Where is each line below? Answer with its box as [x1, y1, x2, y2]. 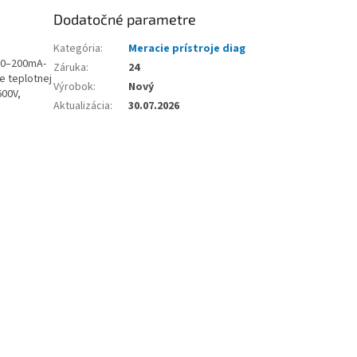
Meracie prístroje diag [128, 41, 246, 57]
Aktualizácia [53, 98, 111, 115]
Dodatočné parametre [53, 10, 197, 29]
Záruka [53, 60, 87, 76]
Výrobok [53, 79, 94, 96]
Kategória [53, 41, 101, 57]
